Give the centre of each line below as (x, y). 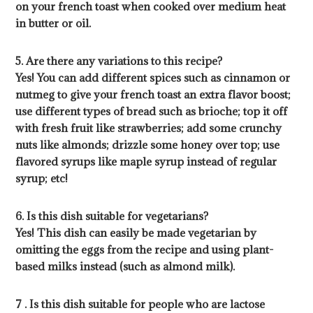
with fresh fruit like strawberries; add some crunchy (149, 128)
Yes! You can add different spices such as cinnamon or (153, 78)
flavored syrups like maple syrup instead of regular (146, 162)
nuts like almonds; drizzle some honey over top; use (148, 145)
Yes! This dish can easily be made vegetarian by (136, 233)
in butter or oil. (53, 23)
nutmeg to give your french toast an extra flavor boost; (153, 95)
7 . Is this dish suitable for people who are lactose (140, 304)
